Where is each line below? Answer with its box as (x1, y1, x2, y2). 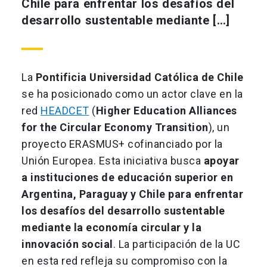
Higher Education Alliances (95, 104, 237, 117)
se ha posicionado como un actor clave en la (21, 88, 243, 101)
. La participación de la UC (113, 238, 240, 251)
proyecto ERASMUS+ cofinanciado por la (21, 138, 223, 151)
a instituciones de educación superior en (21, 171, 233, 184)
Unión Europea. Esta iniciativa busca (21, 154, 204, 167)
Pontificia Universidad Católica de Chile (35, 71, 244, 84)
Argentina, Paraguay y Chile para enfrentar (21, 188, 243, 201)
